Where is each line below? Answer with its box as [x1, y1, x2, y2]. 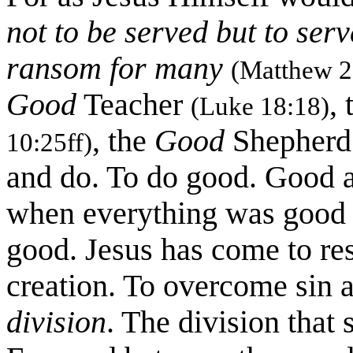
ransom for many [6, 51, 223, 86]
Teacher [76, 87, 191, 122]
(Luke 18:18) [191, 92, 329, 121]
